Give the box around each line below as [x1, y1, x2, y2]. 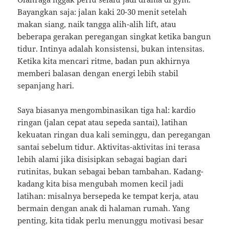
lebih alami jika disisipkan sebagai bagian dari [17, 154, 188, 165]
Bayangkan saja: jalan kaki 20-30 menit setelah [17, 7, 188, 17]
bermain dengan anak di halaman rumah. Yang [17, 203, 190, 214]
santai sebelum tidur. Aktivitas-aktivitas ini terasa [17, 142, 200, 152]
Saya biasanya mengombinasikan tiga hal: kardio [17, 105, 196, 116]
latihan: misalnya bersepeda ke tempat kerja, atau [17, 191, 199, 201]
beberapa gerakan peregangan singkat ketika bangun [17, 31, 212, 42]
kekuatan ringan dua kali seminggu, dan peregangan [17, 129, 211, 140]
